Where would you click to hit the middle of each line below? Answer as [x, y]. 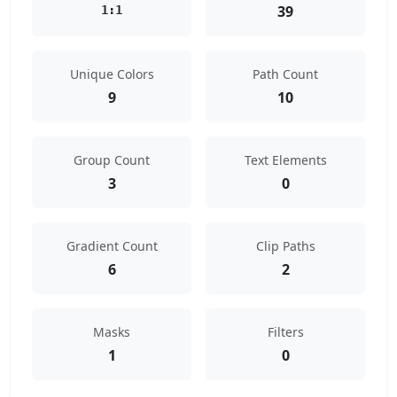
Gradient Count [112, 246]
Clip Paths [285, 246]
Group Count [112, 160]
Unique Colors [112, 74]
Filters [285, 332]
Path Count [285, 74]
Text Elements [285, 160]
